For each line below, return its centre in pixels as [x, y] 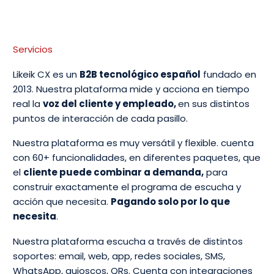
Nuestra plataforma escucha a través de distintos [128, 241]
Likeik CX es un [46, 74]
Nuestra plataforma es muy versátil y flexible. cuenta [133, 143]
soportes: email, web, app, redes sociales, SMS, [119, 256]
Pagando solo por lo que [170, 202]
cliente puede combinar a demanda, [113, 172]
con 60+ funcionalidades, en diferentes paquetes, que [137, 158]
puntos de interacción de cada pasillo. [100, 118]
